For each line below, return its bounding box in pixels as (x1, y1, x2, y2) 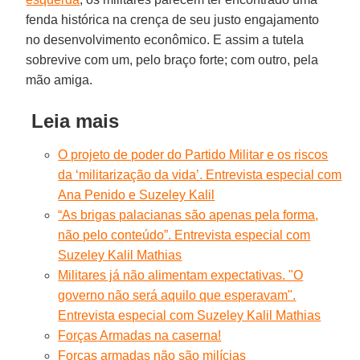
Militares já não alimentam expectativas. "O (58, 268, 304, 282)
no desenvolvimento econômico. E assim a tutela (26, 32, 305, 47)
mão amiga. (26, 72, 93, 87)
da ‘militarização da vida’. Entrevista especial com (58, 167, 342, 182)
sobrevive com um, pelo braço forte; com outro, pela (26, 52, 319, 67)
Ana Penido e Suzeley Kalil (58, 187, 215, 202)
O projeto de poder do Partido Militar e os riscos (58, 147, 329, 162)
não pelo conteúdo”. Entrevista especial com (58, 227, 311, 242)
